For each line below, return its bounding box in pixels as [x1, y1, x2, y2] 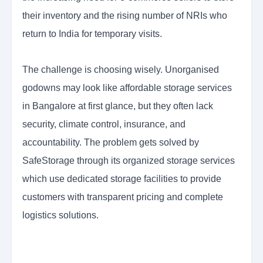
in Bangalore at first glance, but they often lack [22, 101, 213, 112]
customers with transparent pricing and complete [22, 192, 223, 203]
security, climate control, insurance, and [22, 119, 186, 130]
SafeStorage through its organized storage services [22, 156, 235, 166]
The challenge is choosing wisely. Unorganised [22, 65, 219, 75]
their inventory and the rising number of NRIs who [22, 11, 227, 21]
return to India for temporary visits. [22, 29, 162, 39]
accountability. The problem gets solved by [22, 137, 199, 148]
